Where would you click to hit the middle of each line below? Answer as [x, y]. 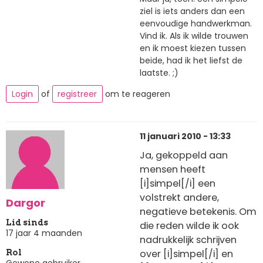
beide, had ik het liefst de [191, 60]
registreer [77, 94]
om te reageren [136, 94]
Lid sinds [27, 222]
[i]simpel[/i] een [178, 184]
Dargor [26, 203]
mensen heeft [173, 170]
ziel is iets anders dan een [192, 11]
